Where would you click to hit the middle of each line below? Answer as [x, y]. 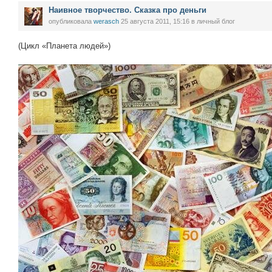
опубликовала [71, 21]
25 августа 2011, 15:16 [155, 21]
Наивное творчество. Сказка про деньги [127, 10]
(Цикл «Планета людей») [64, 46]
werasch [106, 21]
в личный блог [212, 21]
